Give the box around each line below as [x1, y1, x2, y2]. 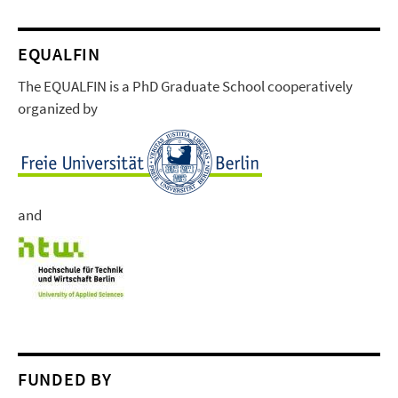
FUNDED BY [18, 368, 112, 390]
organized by [18, 99, 98, 118]
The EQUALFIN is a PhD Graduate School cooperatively [18, 76, 353, 96]
